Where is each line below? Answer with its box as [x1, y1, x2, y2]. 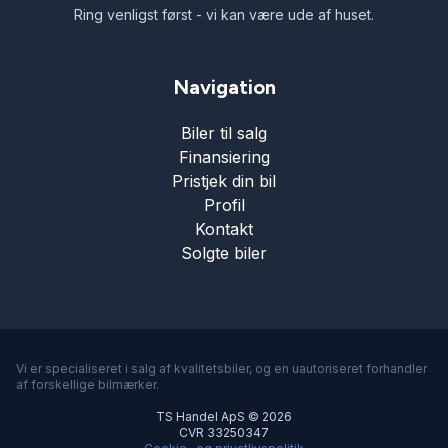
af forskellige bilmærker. [16, 377, 159, 393]
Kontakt [195, 219, 253, 240]
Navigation [172, 75, 276, 100]
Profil [203, 195, 245, 216]
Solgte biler [181, 243, 267, 264]
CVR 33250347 [179, 425, 269, 441]
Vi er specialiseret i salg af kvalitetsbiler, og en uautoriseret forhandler [16, 361, 427, 377]
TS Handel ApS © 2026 [156, 409, 292, 425]
